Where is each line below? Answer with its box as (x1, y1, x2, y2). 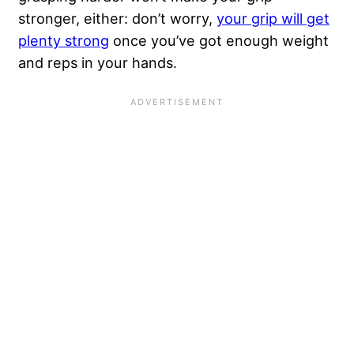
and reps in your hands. (18, 53, 177, 71)
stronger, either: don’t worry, (18, 9, 217, 27)
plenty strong (18, 31, 109, 49)
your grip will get (217, 9, 330, 27)
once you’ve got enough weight (109, 31, 329, 49)
